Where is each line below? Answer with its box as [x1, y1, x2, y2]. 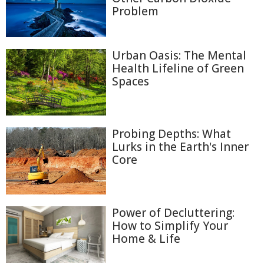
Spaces [112, 73, 149, 89]
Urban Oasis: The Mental [112, 47, 246, 63]
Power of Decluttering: [112, 204, 235, 220]
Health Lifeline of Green [112, 60, 244, 76]
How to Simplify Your [112, 217, 228, 233]
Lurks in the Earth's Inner [112, 139, 249, 155]
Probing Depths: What [112, 126, 231, 142]
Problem [112, 4, 159, 19]
